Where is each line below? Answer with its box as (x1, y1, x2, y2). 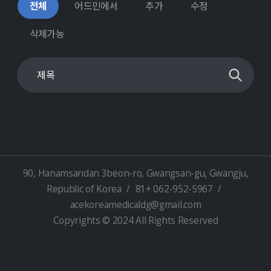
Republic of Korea (46, 183, 124, 195)
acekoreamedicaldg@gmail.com (70, 198, 201, 211)
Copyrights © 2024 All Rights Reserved (53, 214, 218, 227)
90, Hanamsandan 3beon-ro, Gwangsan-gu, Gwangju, (22, 167, 249, 180)
